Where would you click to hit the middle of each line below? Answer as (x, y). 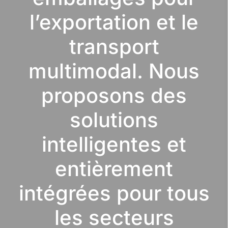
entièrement (114, 169)
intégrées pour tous (114, 193)
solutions (114, 120)
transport (114, 47)
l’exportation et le (114, 22)
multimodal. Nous (114, 71)
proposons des (114, 96)
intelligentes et (114, 145)
